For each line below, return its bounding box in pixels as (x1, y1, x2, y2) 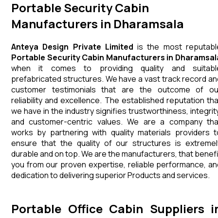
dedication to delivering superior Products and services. (11, 169, 211, 181)
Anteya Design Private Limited (11, 41, 133, 52)
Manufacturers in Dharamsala (11, 15, 184, 32)
